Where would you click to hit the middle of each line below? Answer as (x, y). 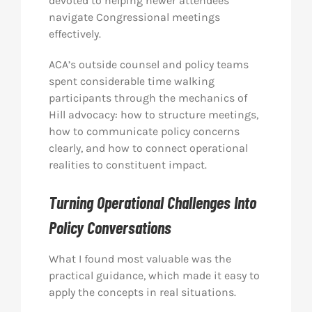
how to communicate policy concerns (144, 131)
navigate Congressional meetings (134, 17)
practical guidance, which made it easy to (154, 275)
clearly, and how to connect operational (148, 148)
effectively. (75, 34)
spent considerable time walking (131, 81)
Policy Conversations (110, 227)
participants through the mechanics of (148, 98)
